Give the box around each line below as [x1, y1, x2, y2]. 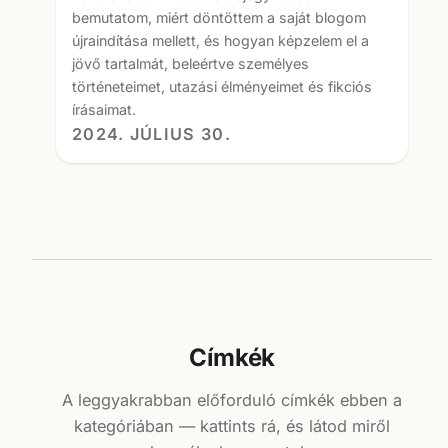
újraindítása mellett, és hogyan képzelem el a [72, 31, 369, 49]
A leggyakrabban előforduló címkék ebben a [62, 390, 402, 411]
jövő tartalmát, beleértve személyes [72, 54, 309, 72]
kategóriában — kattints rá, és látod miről [74, 416, 390, 437]
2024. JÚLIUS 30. [72, 123, 231, 144]
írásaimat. [72, 100, 136, 118]
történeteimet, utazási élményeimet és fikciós [72, 77, 372, 95]
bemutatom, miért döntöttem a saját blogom [72, 8, 366, 26]
